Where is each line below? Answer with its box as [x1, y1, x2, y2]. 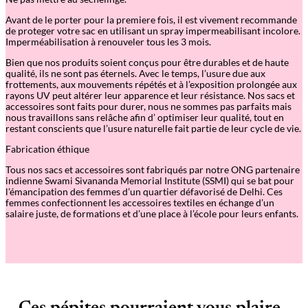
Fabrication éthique [5, 142, 89, 155]
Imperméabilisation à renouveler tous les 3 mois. [5, 35, 211, 47]
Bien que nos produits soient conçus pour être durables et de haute [5, 56, 289, 68]
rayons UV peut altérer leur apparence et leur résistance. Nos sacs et [5, 89, 295, 101]
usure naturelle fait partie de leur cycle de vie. [108, 122, 301, 134]
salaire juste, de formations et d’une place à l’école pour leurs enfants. [5, 207, 298, 219]
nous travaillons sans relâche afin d [5, 111, 153, 123]
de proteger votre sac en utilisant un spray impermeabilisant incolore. [5, 24, 300, 36]
